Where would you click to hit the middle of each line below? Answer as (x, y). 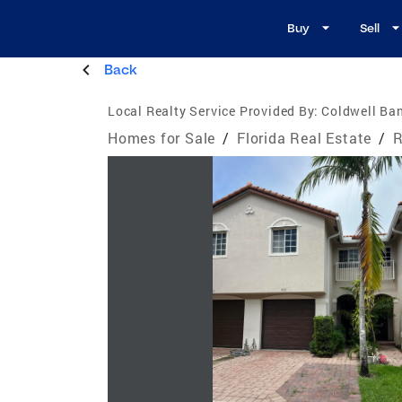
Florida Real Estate (305, 137)
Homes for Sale (162, 137)
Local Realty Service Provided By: (213, 110)
